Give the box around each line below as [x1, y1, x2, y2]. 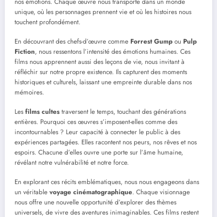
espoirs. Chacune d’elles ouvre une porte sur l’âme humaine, [15, 148, 183, 157]
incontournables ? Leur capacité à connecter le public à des [15, 127, 180, 137]
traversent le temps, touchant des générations [60, 107, 186, 117]
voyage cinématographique [49, 187, 132, 197]
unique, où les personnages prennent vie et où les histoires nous [15, 7, 191, 16]
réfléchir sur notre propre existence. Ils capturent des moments [15, 67, 187, 77]
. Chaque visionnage [132, 187, 190, 197]
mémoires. [15, 87, 44, 97]
